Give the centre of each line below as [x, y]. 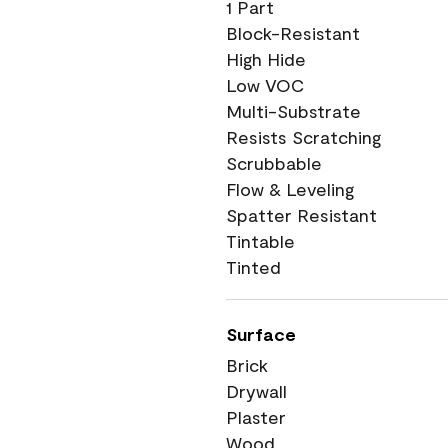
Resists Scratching [303, 137]
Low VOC [265, 85]
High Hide [266, 59]
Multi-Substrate [293, 111]
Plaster [256, 417]
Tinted [253, 267]
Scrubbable [274, 163]
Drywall [256, 391]
